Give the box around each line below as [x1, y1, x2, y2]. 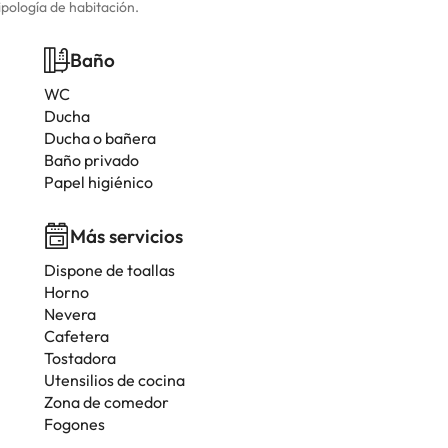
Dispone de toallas [44, 260, 175, 280]
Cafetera [44, 326, 109, 346]
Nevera [44, 304, 96, 324]
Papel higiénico [44, 172, 153, 192]
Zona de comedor [44, 392, 169, 412]
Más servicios [70, 224, 183, 248]
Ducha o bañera [44, 128, 156, 148]
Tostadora [44, 348, 116, 368]
